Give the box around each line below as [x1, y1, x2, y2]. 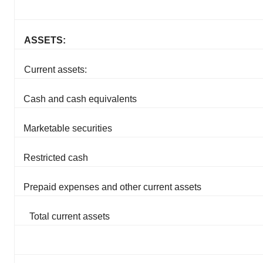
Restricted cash [23, 153, 88, 163]
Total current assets [29, 211, 110, 222]
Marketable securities [23, 123, 112, 134]
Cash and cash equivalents [23, 94, 137, 104]
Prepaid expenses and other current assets [23, 182, 201, 193]
